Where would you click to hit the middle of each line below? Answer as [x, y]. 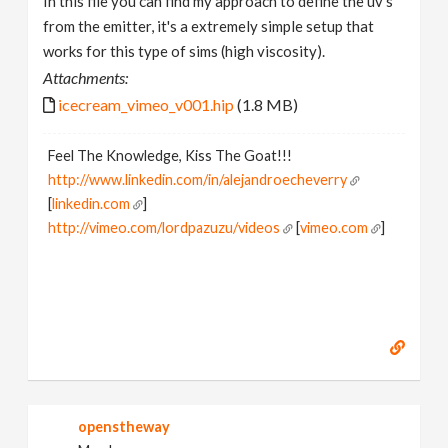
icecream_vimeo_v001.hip [146, 104]
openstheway [124, 426]
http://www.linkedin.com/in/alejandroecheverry [198, 179]
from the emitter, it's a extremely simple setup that [209, 26]
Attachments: [86, 77]
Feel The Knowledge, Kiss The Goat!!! [170, 155]
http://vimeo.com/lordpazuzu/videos [164, 227]
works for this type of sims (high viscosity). [184, 51]
